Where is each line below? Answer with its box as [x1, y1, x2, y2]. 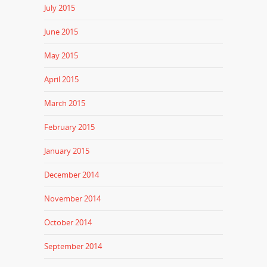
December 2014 [44, 169, 99, 180]
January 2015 [44, 145, 89, 156]
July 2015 [44, 2, 75, 13]
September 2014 [44, 240, 102, 252]
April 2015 [44, 73, 79, 85]
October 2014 [44, 216, 92, 228]
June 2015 [44, 26, 78, 37]
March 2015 [44, 97, 85, 108]
